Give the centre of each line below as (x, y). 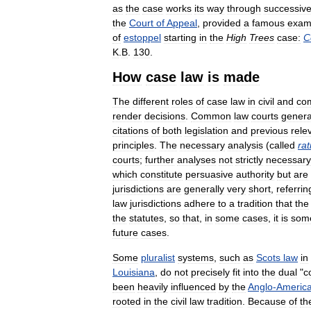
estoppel (142, 37)
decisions (165, 116)
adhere (200, 203)
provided (222, 23)
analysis (245, 145)
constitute (161, 174)
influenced (193, 286)
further (160, 159)
